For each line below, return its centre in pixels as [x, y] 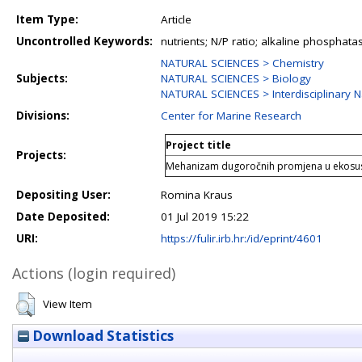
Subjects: [42, 78]
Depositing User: [63, 195]
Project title [198, 145]
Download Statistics [101, 336]
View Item [67, 304]
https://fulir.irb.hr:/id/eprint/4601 [242, 238]
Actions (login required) [94, 273]
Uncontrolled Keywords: [84, 41]
